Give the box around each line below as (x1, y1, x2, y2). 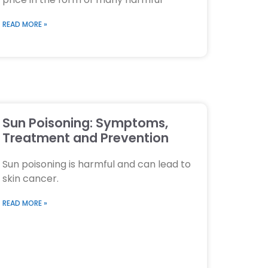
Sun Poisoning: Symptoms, (2, 114, 168, 132)
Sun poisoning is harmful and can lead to (2, 157, 191, 172)
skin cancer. (2, 172, 59, 186)
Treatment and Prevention (2, 129, 169, 147)
